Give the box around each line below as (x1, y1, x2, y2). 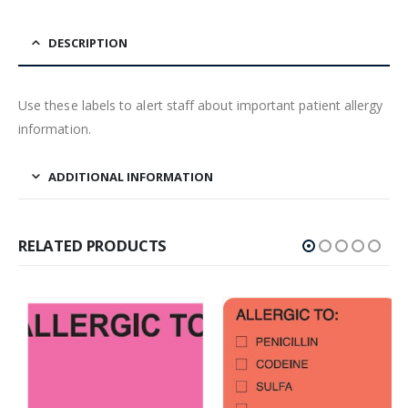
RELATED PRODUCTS (18, 234, 168, 256)
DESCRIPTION (48, 34, 127, 51)
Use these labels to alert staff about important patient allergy (18, 96, 383, 114)
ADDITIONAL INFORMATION (48, 168, 213, 185)
